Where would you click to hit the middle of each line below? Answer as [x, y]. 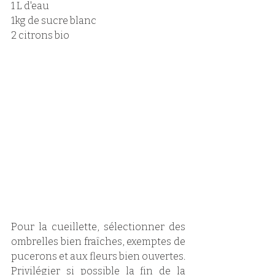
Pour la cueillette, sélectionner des [98, 227]
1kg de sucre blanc [54, 21]
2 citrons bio [40, 36]
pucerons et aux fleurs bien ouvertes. [98, 257]
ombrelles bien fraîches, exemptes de [98, 242]
